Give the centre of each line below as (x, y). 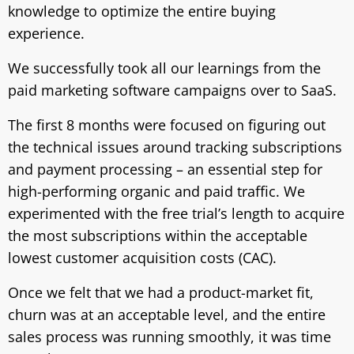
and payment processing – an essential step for (165, 169)
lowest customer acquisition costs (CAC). (142, 258)
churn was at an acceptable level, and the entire (167, 314)
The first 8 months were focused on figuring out (167, 125)
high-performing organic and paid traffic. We (156, 191)
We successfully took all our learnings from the (164, 68)
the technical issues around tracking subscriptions (175, 147)
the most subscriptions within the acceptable (158, 235)
